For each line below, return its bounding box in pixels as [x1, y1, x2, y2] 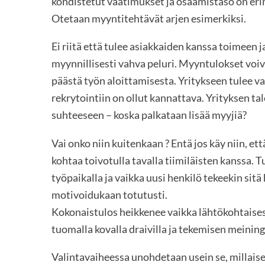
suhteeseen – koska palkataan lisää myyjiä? [51, 108, 247, 122]
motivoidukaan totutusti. [51, 188, 167, 201]
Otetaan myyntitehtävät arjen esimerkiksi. [51, 11, 246, 25]
